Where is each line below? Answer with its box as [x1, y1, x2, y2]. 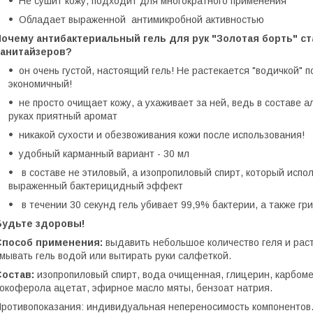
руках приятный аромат [8, 110, 117, 122]
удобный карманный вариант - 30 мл [19, 148, 189, 160]
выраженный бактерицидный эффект [8, 180, 183, 192]
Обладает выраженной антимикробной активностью [19, 14, 267, 26]
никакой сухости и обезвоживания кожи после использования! [19, 129, 305, 141]
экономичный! [8, 78, 72, 90]
